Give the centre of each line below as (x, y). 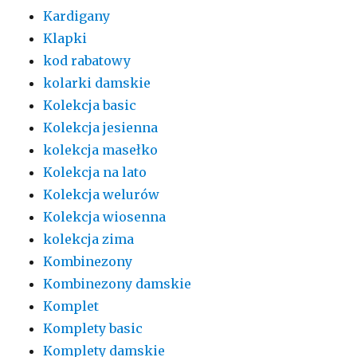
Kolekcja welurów (102, 195)
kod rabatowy (87, 61)
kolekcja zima (89, 239)
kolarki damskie (97, 83)
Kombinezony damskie (118, 284)
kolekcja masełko (101, 150)
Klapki (65, 39)
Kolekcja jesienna (101, 128)
